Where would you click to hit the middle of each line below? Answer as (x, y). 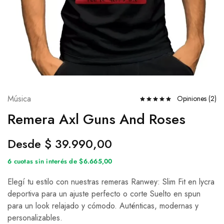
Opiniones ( (194, 99)
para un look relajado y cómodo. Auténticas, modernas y (103, 205)
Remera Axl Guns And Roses (96, 119)
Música (19, 98)
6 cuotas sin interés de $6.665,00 (60, 161)
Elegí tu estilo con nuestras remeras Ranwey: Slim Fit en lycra (111, 181)
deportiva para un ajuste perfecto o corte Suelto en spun (104, 193)
